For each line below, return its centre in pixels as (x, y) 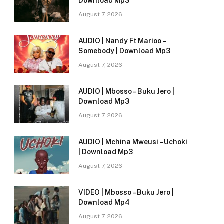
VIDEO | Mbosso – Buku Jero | (126, 193)
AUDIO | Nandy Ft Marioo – (122, 41)
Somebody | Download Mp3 (124, 51)
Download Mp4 (104, 203)
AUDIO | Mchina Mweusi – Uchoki (133, 142)
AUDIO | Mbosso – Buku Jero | (126, 92)
